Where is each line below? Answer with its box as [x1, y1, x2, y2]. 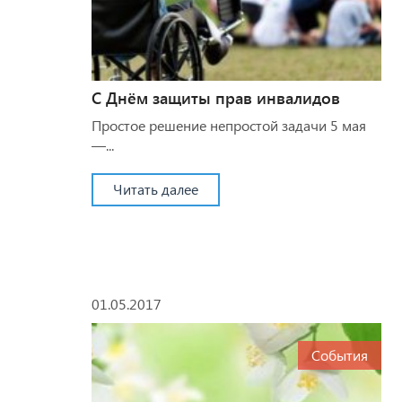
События [310, 345, 368, 364]
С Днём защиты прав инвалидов [92, 86, 340, 109]
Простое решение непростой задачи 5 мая [92, 115, 366, 135]
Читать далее [113, 179, 198, 198]
